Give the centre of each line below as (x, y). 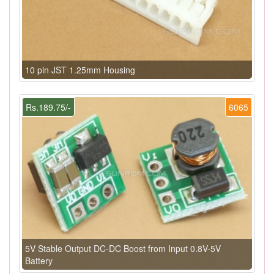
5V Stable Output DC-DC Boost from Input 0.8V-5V (123, 248)
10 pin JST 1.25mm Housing (80, 69)
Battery (39, 260)
